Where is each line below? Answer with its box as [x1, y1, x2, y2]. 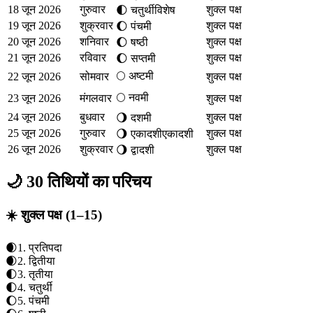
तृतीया [29, 268, 53, 280]
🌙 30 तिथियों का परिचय [6, 173, 151, 191]
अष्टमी [129, 70, 154, 82]
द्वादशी [131, 144, 154, 156]
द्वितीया [29, 254, 55, 267]
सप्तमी [131, 52, 156, 65]
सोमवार [80, 71, 109, 83]
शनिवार [80, 36, 109, 48]
